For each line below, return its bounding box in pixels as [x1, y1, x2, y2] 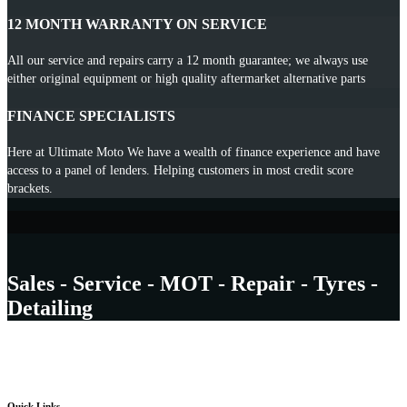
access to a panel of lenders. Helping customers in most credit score [7, 163, 353, 177]
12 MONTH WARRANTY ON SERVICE [7, 16, 267, 33]
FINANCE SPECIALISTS [7, 107, 175, 124]
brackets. [7, 181, 53, 195]
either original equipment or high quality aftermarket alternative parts [7, 72, 365, 86]
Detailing [7, 295, 93, 320]
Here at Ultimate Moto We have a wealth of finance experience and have [7, 144, 380, 159]
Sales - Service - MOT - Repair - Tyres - [7, 271, 378, 295]
